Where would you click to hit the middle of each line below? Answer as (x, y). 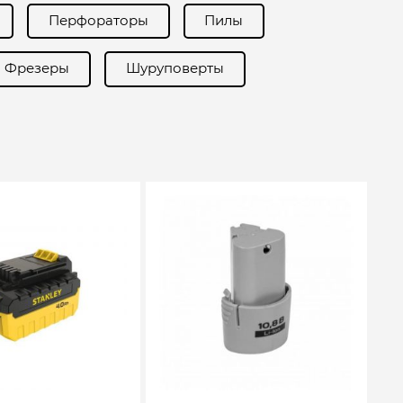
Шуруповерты (175, 69)
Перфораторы (98, 20)
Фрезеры (37, 69)
